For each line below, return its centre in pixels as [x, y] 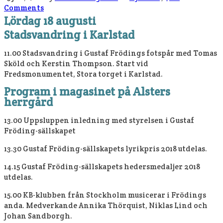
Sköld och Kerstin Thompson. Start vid [76, 63]
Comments [24, 7]
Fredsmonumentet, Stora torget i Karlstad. [83, 74]
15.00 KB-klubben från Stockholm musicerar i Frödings [105, 195]
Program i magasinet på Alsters [87, 91]
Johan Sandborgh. [38, 216]
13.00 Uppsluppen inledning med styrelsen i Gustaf [99, 120]
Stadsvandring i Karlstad [69, 35]
